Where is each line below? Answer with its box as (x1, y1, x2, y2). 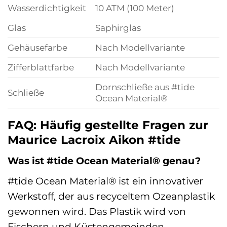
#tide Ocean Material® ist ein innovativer (8, 174, 203, 187)
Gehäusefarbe (8, 42, 67, 53)
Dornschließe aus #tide (95, 81, 195, 92)
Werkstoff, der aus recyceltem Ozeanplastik (8, 190, 215, 202)
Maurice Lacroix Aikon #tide (8, 132, 181, 147)
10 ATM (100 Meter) (95, 2, 174, 13)
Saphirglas (95, 22, 141, 33)
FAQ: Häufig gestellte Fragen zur (8, 118, 208, 132)
